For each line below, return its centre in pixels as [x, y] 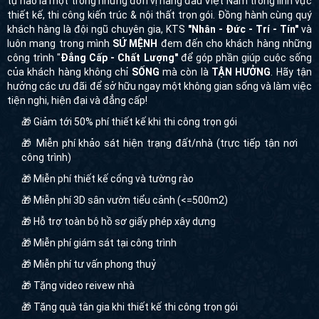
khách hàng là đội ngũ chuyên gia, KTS [98, 30]
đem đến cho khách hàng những [235, 44]
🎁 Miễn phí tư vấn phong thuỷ [89, 265]
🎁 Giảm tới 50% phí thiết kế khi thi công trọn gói [129, 122]
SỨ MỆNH [135, 44]
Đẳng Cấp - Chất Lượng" [119, 58]
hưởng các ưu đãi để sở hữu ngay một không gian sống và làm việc [159, 87]
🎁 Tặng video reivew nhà [78, 286]
